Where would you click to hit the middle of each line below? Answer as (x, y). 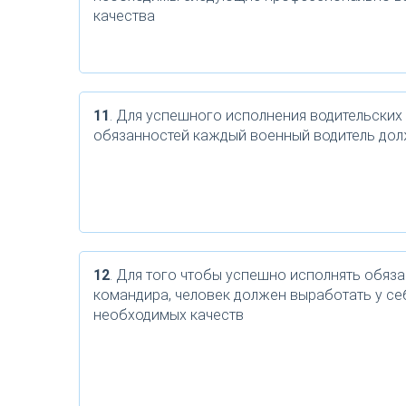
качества (124, 16)
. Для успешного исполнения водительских (256, 116)
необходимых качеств (169, 315)
